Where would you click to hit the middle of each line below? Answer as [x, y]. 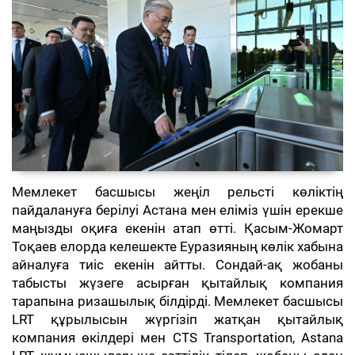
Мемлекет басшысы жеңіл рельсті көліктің [177, 193]
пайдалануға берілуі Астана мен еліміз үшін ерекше [177, 211]
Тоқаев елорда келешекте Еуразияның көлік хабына [177, 247]
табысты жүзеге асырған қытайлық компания [177, 284]
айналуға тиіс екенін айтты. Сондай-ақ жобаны [177, 265]
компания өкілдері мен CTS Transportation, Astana [177, 338]
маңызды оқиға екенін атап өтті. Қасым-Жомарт [177, 229]
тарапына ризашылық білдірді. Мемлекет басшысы [177, 302]
